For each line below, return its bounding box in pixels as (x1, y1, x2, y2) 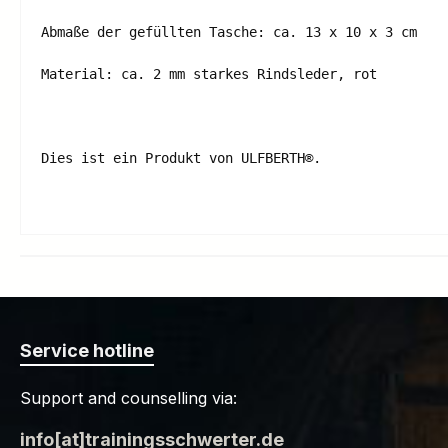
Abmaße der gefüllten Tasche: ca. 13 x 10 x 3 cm (41, 24, 417, 40)
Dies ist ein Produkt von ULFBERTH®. (41, 150, 321, 166)
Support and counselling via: (20, 388, 237, 408)
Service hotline (20, 340, 154, 361)
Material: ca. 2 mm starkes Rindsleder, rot (41, 66, 377, 82)
